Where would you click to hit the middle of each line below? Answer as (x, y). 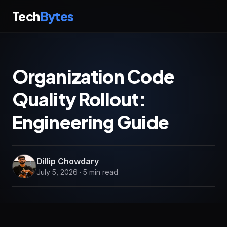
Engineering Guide (90, 122)
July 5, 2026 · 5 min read (77, 172)
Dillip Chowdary (68, 161)
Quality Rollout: (79, 99)
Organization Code (93, 76)
